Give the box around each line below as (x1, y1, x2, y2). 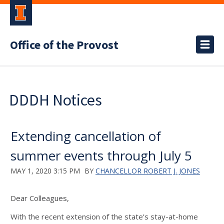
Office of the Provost (10, 36, 118, 54)
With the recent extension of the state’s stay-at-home (10, 211, 198, 221)
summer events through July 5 (10, 146, 192, 164)
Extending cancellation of (10, 127, 161, 145)
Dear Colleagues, (10, 193, 69, 203)
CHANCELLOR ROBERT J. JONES (95, 166, 200, 175)
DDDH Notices (9, 90, 102, 110)
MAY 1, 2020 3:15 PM (10, 166, 80, 175)
